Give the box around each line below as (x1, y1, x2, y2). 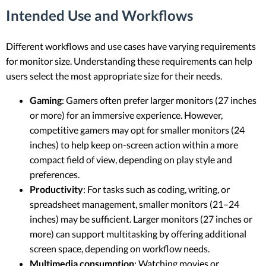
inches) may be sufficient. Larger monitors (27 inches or (30, 213, 252, 224)
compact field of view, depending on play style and (30, 153, 232, 165)
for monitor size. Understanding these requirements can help (6, 55, 252, 66)
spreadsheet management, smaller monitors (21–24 (30, 198, 239, 210)
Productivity (30, 183, 83, 195)
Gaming (30, 94, 62, 106)
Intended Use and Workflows (6, 7, 193, 24)
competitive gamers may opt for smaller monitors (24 (30, 123, 245, 135)
